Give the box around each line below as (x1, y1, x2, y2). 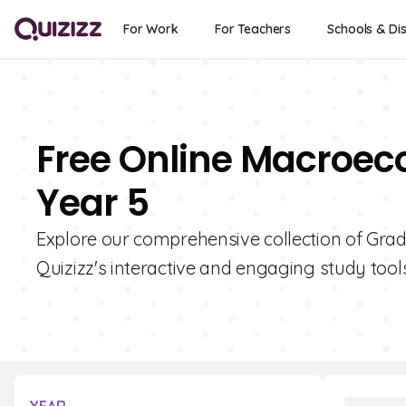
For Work (123, 21, 179, 37)
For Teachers (214, 21, 292, 37)
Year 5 (36, 178, 149, 228)
